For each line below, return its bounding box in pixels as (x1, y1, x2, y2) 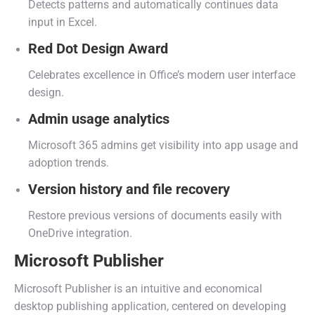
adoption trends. (28, 156, 109, 169)
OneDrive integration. (28, 226, 132, 240)
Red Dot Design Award (28, 40, 168, 57)
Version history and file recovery (28, 181, 230, 198)
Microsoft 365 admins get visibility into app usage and (28, 139, 298, 152)
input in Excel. (28, 15, 97, 29)
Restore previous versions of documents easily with (28, 209, 282, 222)
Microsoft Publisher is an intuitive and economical (14, 282, 262, 295)
